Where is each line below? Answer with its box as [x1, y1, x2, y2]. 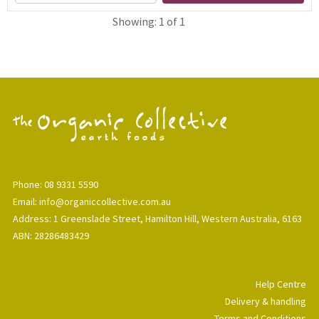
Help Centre [256, 277, 306, 291]
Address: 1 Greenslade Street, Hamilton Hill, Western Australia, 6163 [13, 211, 302, 225]
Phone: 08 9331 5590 [13, 177, 98, 191]
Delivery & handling [225, 294, 306, 308]
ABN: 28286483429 [13, 229, 89, 242]
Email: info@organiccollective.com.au [13, 194, 171, 208]
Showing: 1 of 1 [113, 14, 185, 29]
